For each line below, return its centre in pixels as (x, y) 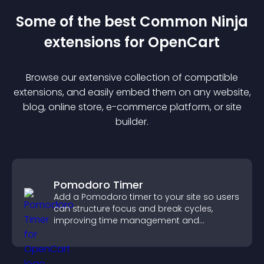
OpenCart (184, 42)
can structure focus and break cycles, (133, 209)
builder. (132, 122)
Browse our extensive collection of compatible (132, 77)
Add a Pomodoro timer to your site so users (146, 197)
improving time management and (126, 220)
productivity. (80, 232)
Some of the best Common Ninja (132, 22)
